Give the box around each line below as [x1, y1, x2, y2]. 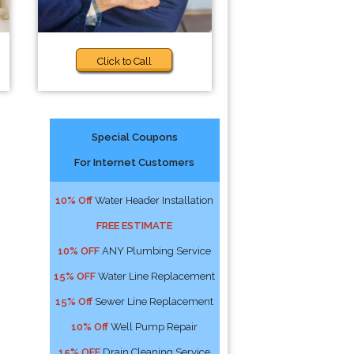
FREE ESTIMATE [96, 220, 173, 232]
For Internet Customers [74, 156, 195, 168]
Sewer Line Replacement [92, 296, 214, 307]
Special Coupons [91, 131, 178, 143]
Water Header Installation [92, 194, 214, 206]
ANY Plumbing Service [100, 245, 212, 257]
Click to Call [97, 55, 153, 67]
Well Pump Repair [108, 321, 198, 333]
